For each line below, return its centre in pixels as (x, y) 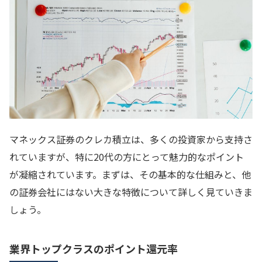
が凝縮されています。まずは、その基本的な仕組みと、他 (130, 174)
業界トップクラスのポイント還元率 (94, 248)
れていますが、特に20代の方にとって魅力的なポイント (127, 156)
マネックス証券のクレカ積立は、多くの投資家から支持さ (131, 139)
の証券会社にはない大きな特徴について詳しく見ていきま (131, 192)
